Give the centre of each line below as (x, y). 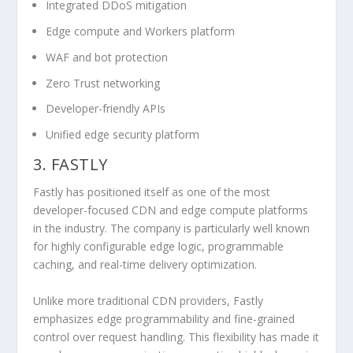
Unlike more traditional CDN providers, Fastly (149, 300)
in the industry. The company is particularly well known (172, 229)
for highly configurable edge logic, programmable (159, 247)
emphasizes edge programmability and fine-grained (164, 318)
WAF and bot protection (107, 57)
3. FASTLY (75, 165)
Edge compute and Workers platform (141, 32)
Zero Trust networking (103, 83)
